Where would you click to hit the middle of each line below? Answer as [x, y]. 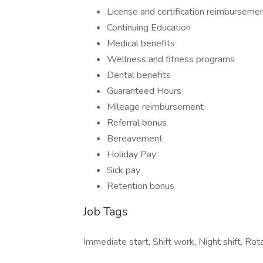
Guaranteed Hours [144, 91]
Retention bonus [141, 186]
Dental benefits [139, 75]
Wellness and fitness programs [171, 59]
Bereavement [135, 139]
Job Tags [106, 212]
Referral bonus [137, 123]
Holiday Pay [131, 154]
